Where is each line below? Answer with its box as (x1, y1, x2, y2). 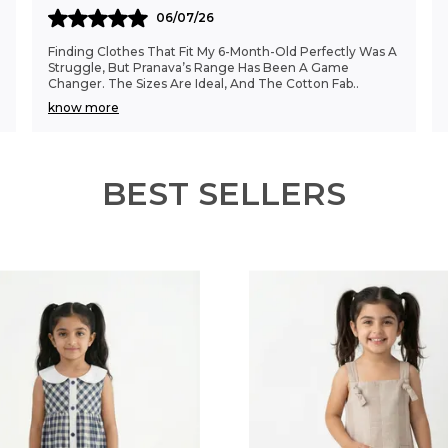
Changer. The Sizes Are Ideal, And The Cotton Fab (48, 76, 353, 91)
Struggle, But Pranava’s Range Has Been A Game (48, 60, 349, 75)
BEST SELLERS (102, 174, 346, 213)
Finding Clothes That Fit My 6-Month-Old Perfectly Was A (48, 44, 397, 59)
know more (48, 100, 119, 115)
